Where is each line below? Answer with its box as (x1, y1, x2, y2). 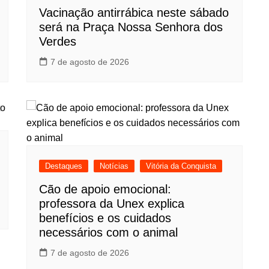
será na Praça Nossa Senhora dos (39, 20, 223, 34)
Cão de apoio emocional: (39, 183, 171, 196)
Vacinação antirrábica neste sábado (39, 6, 229, 19)
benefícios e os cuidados (39, 211, 171, 225)
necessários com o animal (39, 226, 178, 239)
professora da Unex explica (39, 197, 184, 210)
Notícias (100, 162, 128, 171)
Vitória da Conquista (146, 162, 216, 171)
